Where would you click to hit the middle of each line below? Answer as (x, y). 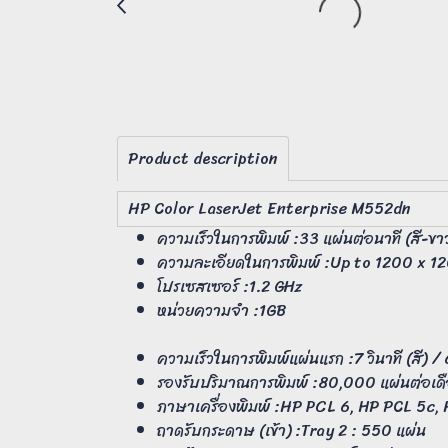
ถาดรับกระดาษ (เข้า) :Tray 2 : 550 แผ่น (291, 431)
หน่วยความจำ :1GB (223, 311)
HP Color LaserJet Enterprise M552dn (269, 209)
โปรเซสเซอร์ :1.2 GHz (229, 287)
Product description (203, 159)
